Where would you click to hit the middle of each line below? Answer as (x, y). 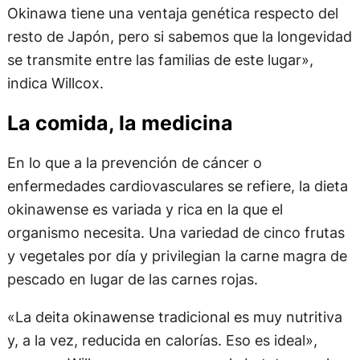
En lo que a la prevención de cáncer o (134, 163)
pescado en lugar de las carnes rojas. (132, 279)
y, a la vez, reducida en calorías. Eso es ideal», (162, 340)
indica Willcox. (55, 83)
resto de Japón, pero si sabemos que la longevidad (179, 37)
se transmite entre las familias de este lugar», (160, 60)
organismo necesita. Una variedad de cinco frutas (176, 233)
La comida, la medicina (120, 123)
